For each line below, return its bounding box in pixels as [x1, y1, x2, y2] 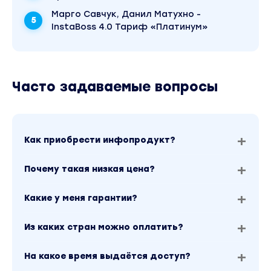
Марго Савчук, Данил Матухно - [51, 9, 201, 20]
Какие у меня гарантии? [24, 193, 137, 204]
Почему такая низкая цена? [24, 164, 155, 175]
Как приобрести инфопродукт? [24, 135, 175, 146]
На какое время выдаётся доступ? [24, 251, 191, 262]
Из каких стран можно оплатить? [24, 222, 183, 233]
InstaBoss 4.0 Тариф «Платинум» [51, 22, 208, 33]
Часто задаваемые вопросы [12, 79, 218, 96]
